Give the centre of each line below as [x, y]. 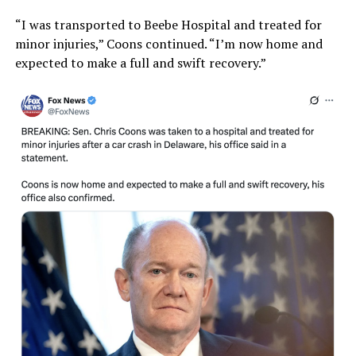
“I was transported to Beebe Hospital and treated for [168, 24]
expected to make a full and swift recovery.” [140, 62]
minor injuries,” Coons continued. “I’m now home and [168, 43]
